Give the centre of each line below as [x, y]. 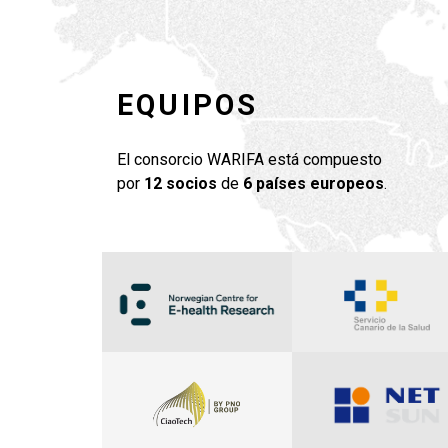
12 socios [182, 183]
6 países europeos [313, 183]
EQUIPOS [188, 105]
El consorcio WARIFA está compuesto [249, 159]
